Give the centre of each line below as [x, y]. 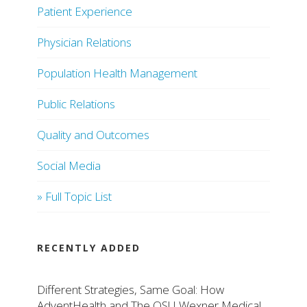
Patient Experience [85, 12]
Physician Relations [84, 42]
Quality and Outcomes [93, 135]
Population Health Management [117, 73]
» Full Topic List [74, 197]
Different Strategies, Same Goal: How [131, 290]
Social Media [69, 166]
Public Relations [76, 104]
